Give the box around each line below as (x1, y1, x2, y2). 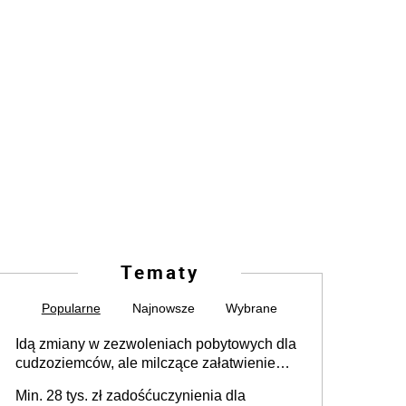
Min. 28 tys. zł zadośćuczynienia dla (15, 388, 246, 404)
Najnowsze (131, 301, 195, 316)
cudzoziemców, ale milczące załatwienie (15, 355, 275, 372)
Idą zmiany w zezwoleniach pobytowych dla (15, 336, 296, 353)
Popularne (41, 301, 101, 316)
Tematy (120, 259, 199, 285)
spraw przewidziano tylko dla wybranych (15, 374, 275, 391)
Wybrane (226, 301, 278, 316)
